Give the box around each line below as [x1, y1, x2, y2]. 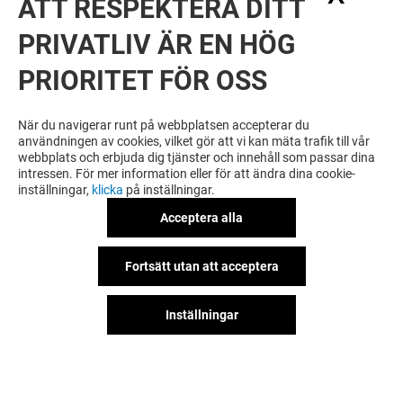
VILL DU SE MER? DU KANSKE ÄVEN [7, 81, 375, 108]
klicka [92, 183, 123, 197]
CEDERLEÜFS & [47, 323, 157, 343]
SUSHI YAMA [297, 323, 387, 343]
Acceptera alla [160, 210, 243, 225]
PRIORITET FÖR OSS [18, 65, 267, 96]
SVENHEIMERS [47, 345, 151, 364]
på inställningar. [123, 183, 215, 197]
